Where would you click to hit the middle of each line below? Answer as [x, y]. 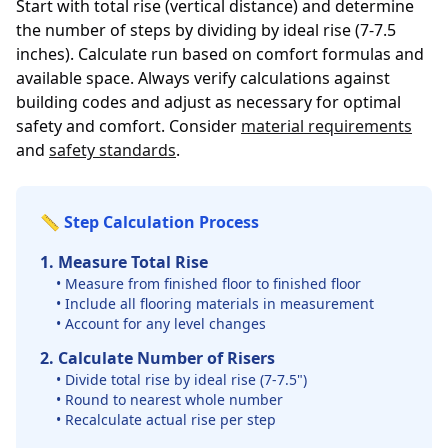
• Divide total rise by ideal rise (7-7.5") [181, 379]
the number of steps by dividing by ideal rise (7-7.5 [206, 30]
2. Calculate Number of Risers [157, 358]
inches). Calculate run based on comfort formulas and [220, 54]
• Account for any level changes [161, 323]
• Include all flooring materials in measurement [215, 303]
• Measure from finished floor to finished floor [208, 283]
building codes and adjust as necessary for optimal [208, 102]
